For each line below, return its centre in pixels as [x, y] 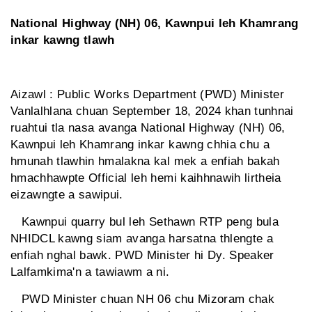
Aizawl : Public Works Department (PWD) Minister [147, 95]
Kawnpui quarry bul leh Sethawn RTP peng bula [145, 222]
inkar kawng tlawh [63, 40]
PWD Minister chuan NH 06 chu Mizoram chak [142, 299]
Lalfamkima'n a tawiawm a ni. [90, 272]
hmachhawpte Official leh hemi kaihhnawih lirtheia [146, 178]
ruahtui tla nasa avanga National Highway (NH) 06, [148, 128]
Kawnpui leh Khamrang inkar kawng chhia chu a [140, 145]
